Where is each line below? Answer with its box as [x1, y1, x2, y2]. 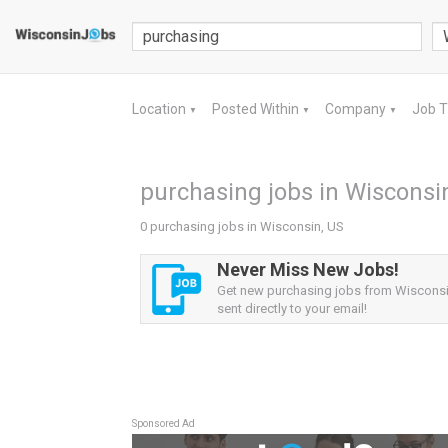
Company [325, 101, 389, 117]
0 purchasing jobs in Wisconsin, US [140, 219, 344, 234]
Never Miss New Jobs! [217, 259, 399, 280]
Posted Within [212, 101, 302, 117]
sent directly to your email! [217, 301, 367, 316]
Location [132, 101, 189, 117]
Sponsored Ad [132, 418, 195, 429]
